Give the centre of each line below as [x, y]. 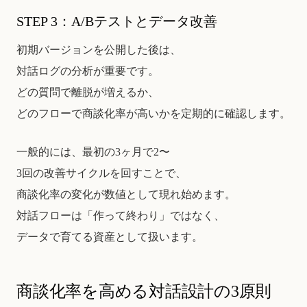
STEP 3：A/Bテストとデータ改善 [117, 21]
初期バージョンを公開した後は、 [99, 49]
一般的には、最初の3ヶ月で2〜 [93, 152]
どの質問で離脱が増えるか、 [88, 92]
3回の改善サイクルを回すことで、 [101, 173]
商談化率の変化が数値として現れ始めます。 [126, 195]
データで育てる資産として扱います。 [110, 237]
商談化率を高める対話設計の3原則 [144, 292]
